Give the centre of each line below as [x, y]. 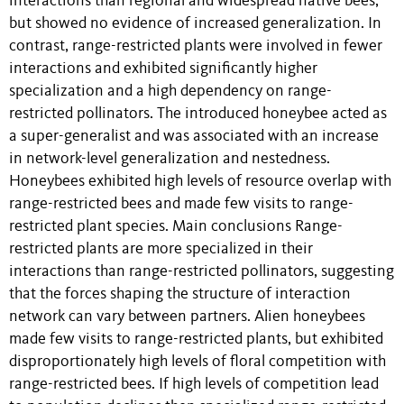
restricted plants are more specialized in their [161, 249]
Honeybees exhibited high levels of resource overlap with [200, 181]
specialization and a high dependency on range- [170, 91]
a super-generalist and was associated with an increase [194, 136]
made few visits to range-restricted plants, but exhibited [196, 339]
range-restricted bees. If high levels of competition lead [194, 384]
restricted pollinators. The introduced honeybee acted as [198, 114]
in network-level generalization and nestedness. [170, 159]
